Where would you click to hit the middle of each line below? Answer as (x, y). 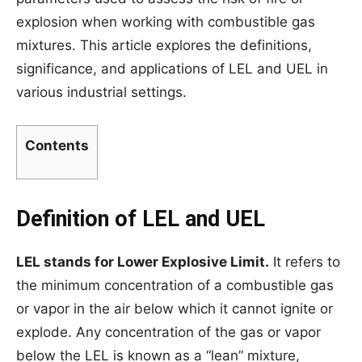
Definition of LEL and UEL (141, 219)
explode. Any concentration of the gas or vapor (168, 332)
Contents (57, 145)
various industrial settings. (101, 92)
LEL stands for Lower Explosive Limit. (143, 262)
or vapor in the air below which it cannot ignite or (175, 309)
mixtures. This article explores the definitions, (164, 45)
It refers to (305, 262)
